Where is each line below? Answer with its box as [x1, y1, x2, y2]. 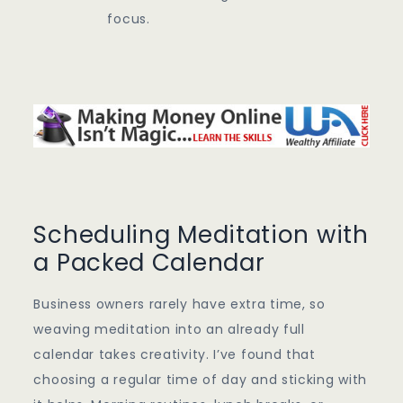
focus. [107, 10, 150, 29]
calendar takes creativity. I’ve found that [33, 345, 316, 364]
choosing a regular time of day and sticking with [33, 371, 368, 390]
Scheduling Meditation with [33, 219, 369, 252]
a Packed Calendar [33, 246, 265, 280]
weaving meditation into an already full [33, 320, 305, 339]
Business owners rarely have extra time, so [33, 295, 326, 314]
